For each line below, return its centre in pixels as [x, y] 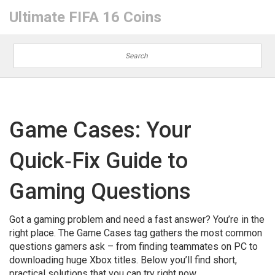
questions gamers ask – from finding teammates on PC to [134, 246]
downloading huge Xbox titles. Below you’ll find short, [123, 260]
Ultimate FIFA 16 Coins [85, 17]
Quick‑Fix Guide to [99, 161]
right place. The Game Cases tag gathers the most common [136, 233]
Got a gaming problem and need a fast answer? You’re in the [137, 219]
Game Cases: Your [100, 130]
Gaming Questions [100, 192]
